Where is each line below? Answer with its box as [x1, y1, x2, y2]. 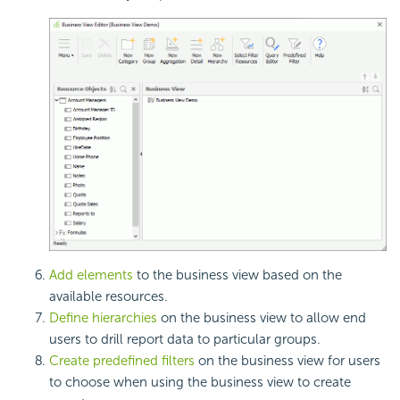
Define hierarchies [49, 310, 157, 327]
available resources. [49, 288, 168, 305]
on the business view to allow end [157, 310, 366, 327]
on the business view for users [195, 353, 380, 370]
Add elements [49, 267, 133, 284]
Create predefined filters [49, 353, 195, 370]
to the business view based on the [133, 267, 342, 284]
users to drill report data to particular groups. [49, 331, 321, 348]
